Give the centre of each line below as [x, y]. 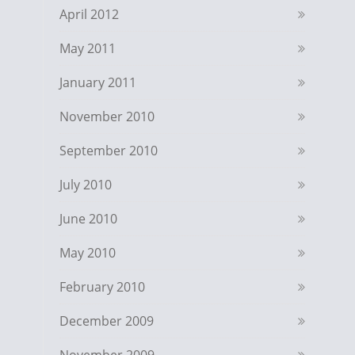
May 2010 [88, 253]
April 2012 [89, 14]
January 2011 [98, 82]
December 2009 [107, 321]
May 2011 [88, 48]
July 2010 [86, 185]
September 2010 [109, 151]
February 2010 [102, 287]
